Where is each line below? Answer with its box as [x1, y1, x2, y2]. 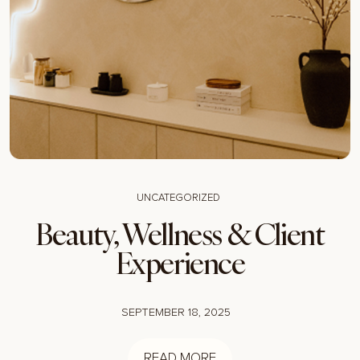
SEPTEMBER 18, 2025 [121, 307, 231, 319]
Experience [115, 244, 245, 283]
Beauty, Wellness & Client [35, 215, 325, 254]
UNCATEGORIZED [137, 193, 220, 204]
